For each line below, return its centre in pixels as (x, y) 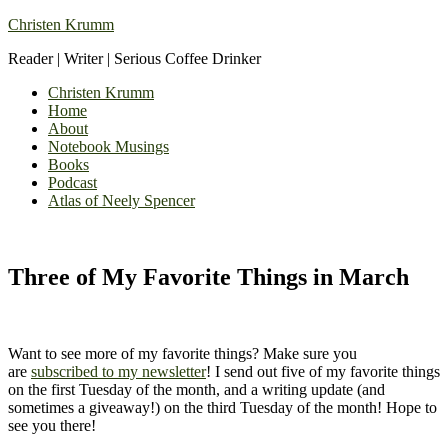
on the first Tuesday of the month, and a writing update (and (196, 389)
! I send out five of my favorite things (323, 371)
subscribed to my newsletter (118, 371)
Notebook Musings (108, 146)
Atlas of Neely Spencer (121, 200)
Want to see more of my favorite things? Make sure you (182, 353)
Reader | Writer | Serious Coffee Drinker (134, 58)
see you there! (52, 425)
